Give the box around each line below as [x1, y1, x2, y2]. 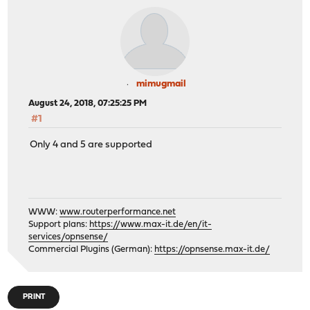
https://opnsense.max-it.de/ [154, 245, 271, 255]
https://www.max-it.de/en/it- [89, 220, 212, 230]
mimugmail [136, 79, 186, 90]
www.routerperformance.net [60, 208, 176, 217]
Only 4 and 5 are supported [30, 139, 153, 150]
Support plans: [28, 220, 90, 230]
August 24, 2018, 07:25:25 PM [28, 99, 147, 109]
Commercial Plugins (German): [28, 245, 155, 255]
